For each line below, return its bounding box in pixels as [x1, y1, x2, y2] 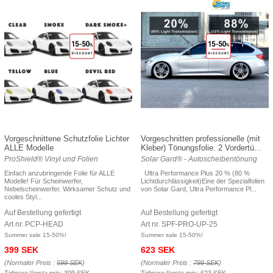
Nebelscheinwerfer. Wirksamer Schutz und [4, 185, 130, 193]
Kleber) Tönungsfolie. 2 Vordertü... [141, 143, 261, 152]
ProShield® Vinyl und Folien [4, 154, 98, 163]
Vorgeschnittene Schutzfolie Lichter [4, 133, 129, 143]
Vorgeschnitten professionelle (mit [141, 133, 260, 143]
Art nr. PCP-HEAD [4, 219, 63, 229]
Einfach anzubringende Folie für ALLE [4, 169, 115, 177]
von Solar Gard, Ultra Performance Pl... [141, 185, 257, 193]
